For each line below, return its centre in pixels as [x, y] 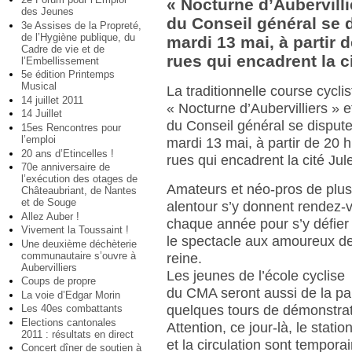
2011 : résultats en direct [77, 334]
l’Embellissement [60, 60]
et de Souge [49, 203]
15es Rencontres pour [71, 127]
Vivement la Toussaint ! [75, 230]
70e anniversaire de [66, 167]
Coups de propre [59, 281]
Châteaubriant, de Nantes [79, 191]
